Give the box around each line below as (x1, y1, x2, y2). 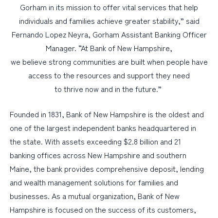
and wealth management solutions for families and (10, 176, 179, 188)
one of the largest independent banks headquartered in (10, 122, 197, 134)
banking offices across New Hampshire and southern (10, 149, 187, 161)
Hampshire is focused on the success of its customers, (10, 203, 197, 216)
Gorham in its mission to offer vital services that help (20, 1, 198, 13)
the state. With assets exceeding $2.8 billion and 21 (10, 135, 182, 147)
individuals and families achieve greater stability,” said (18, 15, 200, 27)
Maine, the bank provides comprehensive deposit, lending (10, 163, 204, 175)
